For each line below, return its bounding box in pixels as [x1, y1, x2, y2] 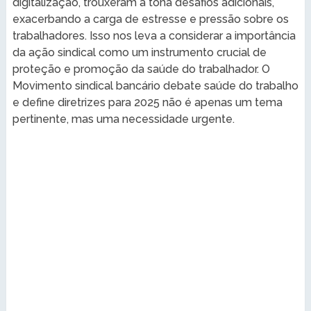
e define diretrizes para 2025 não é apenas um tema [12, 95, 283, 109]
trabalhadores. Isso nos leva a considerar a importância [12, 28, 296, 42]
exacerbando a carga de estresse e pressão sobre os [12, 12, 289, 26]
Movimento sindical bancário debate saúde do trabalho [12, 78, 299, 92]
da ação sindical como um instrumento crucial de [12, 45, 267, 59]
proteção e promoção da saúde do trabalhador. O [12, 62, 270, 76]
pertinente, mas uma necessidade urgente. [12, 112, 235, 126]
